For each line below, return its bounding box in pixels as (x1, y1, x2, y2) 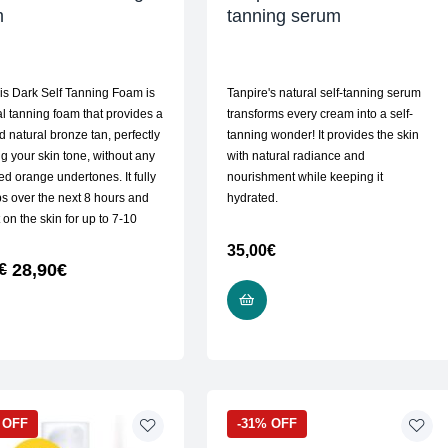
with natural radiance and (226, 149, 365, 164)
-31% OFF (236, 416, 297, 432)
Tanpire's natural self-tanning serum (226, 86, 421, 101)
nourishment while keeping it (226, 170, 383, 185)
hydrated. (226, 191, 278, 206)
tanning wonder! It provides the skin (226, 128, 419, 143)
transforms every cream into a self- (226, 107, 413, 122)
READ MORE (2, 312, 82, 328)
